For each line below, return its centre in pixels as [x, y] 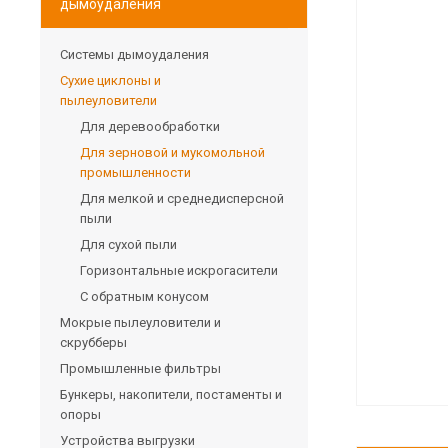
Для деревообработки [150, 126]
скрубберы [93, 342]
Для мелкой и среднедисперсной [182, 198]
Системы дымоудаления [134, 54]
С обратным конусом [144, 296]
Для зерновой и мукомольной [172, 152]
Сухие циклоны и [110, 80]
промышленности [135, 172]
